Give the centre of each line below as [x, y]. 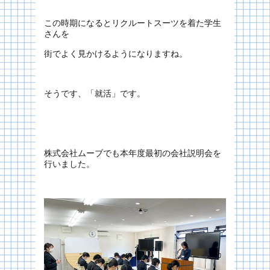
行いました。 [69, 164]
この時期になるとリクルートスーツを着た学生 [133, 23]
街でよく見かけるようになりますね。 [116, 54]
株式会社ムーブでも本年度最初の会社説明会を [133, 153]
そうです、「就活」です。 [95, 93]
